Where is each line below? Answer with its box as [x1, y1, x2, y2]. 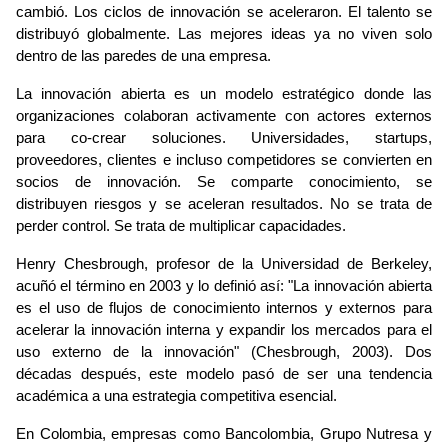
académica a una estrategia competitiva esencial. [16, 388, 337, 405]
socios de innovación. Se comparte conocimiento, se [16, 174, 432, 191]
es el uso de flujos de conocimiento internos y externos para [16, 300, 432, 317]
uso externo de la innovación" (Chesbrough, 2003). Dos [16, 344, 432, 361]
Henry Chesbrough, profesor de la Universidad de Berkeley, [16, 256, 432, 273]
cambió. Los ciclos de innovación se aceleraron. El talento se [16, 4, 432, 21]
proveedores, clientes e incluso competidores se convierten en [16, 152, 432, 169]
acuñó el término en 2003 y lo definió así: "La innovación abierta [16, 278, 432, 295]
